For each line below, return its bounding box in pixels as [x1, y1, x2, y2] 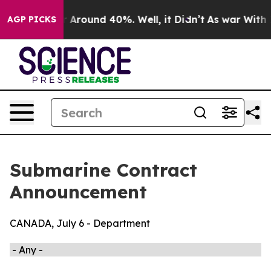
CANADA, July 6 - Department [10, 217, 150, 229]
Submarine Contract [10, 158, 197, 181]
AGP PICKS [7, 14, 56, 25]
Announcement [10, 180, 147, 203]
